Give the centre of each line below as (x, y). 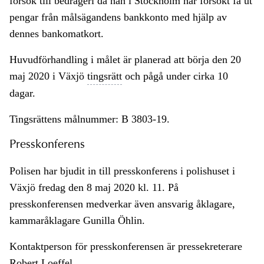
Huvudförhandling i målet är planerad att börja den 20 (125, 60)
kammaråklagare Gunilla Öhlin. (77, 221)
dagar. (22, 93)
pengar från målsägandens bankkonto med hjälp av (118, 17)
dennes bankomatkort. (57, 34)
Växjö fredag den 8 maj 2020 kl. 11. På (94, 188)
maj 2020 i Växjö (48, 76)
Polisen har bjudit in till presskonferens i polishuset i (122, 171)
